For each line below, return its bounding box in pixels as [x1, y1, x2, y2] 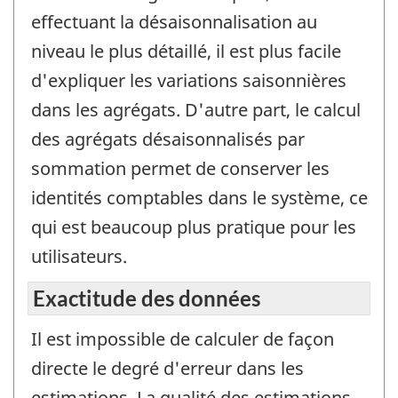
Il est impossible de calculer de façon [31, 326, 334, 351]
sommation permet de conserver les [31, 156, 330, 181]
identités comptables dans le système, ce [31, 186, 368, 211]
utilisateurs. [31, 244, 127, 269]
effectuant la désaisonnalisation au [31, 10, 317, 35]
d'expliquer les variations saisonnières [31, 68, 346, 93]
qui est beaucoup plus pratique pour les [31, 215, 356, 240]
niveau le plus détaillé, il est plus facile [31, 39, 341, 64]
